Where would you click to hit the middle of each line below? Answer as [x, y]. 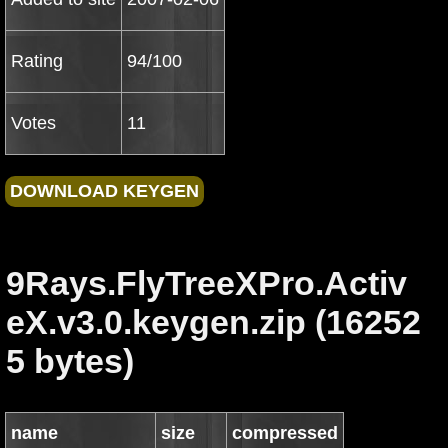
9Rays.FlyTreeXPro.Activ [206, 283]
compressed [285, 433]
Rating [37, 61]
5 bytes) [70, 361]
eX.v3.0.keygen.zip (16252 [213, 322]
